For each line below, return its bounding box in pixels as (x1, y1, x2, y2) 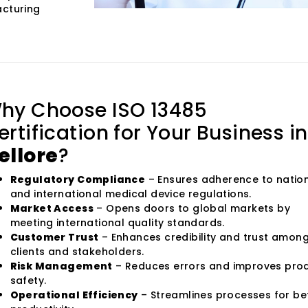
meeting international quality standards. (10, 215, 225, 230)
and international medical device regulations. (10, 186, 252, 201)
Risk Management (10, 258, 113, 273)
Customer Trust (10, 230, 99, 244)
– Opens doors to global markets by (93, 201, 291, 215)
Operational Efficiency (10, 287, 138, 302)
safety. (10, 273, 47, 287)
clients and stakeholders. (10, 244, 144, 258)
